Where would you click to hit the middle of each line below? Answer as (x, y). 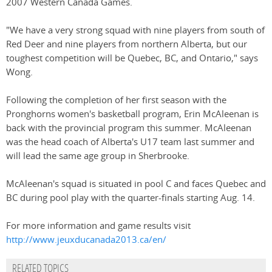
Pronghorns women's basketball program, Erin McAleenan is (132, 114)
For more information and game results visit (98, 226)
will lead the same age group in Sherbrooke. (98, 156)
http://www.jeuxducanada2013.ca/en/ (86, 240)
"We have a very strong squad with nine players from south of (135, 30)
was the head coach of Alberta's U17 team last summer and (130, 142)
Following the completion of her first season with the (116, 100)
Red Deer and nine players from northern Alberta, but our (127, 44)
